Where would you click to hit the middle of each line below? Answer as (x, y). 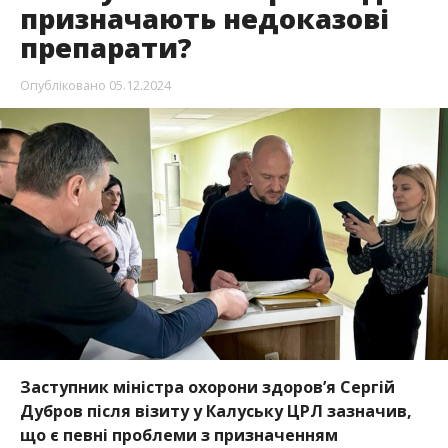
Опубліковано (62, 84)
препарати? (105, 47)
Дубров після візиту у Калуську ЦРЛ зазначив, (215, 410)
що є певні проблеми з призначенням (178, 434)
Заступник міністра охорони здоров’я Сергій (207, 386)
